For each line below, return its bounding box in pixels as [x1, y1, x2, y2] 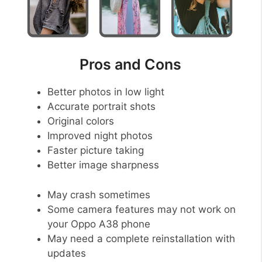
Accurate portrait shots [47, 101, 156, 113]
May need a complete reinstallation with [47, 232, 235, 244]
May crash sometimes [47, 188, 150, 201]
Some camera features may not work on [47, 203, 236, 215]
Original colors [47, 115, 114, 127]
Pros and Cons [80, 56, 181, 74]
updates [47, 247, 86, 259]
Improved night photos [47, 130, 153, 142]
